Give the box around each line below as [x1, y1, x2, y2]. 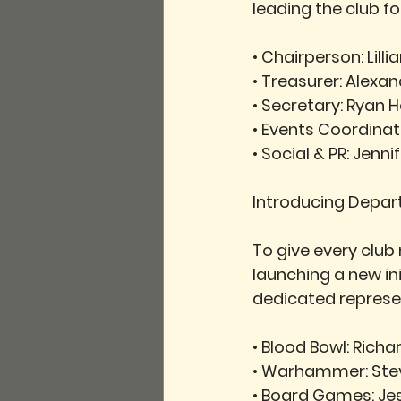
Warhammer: [261, 360, 368, 382]
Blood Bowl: [261, 336, 349, 358]
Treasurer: [261, 70, 342, 92]
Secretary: [261, 94, 343, 116]
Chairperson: [261, 46, 363, 68]
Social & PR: [261, 142, 349, 165]
